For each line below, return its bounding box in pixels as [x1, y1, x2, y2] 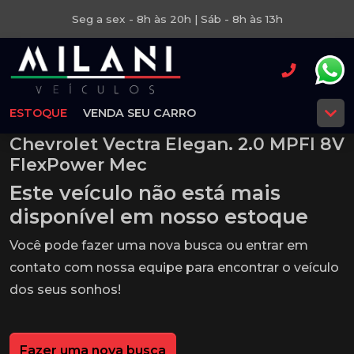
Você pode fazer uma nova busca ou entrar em [9, 238, 308, 253]
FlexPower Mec [9, 154, 147, 175]
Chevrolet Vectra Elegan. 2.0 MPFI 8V [9, 134, 345, 154]
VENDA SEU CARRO [83, 106, 196, 120]
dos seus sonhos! [9, 282, 121, 297]
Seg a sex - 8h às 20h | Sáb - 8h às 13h [71, 13, 283, 25]
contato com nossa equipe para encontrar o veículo [9, 260, 339, 275]
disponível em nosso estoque [9, 205, 308, 228]
